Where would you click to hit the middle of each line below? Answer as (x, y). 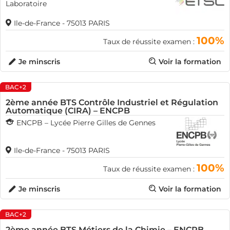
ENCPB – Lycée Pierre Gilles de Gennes (86, 123)
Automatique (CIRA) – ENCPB (68, 111)
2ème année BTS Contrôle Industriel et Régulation (112, 102)
